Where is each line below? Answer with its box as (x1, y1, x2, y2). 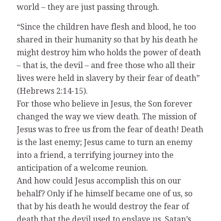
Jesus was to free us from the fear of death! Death (16, 124, 203, 134)
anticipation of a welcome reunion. (16, 163, 148, 173)
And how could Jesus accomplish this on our (16, 176, 181, 185)
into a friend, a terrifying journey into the (16, 150, 174, 160)
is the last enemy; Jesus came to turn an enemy (16, 137, 192, 147)
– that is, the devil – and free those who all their (16, 60, 195, 70)
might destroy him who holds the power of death (16, 47, 201, 57)
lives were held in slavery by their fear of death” (16, 73, 200, 83)
